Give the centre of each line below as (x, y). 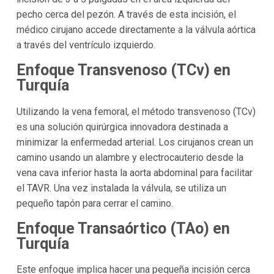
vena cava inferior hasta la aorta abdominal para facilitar (134, 172)
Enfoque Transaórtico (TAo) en (123, 228)
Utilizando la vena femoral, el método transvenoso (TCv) (136, 111)
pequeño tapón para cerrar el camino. (94, 203)
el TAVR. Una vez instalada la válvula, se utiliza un (121, 188)
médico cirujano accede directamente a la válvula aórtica (136, 30)
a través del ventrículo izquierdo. (86, 45)
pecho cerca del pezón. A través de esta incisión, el (126, 15)
